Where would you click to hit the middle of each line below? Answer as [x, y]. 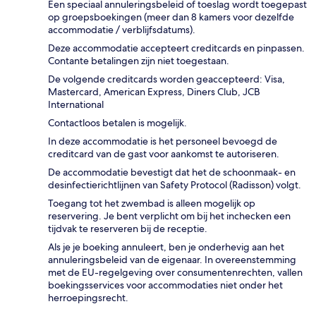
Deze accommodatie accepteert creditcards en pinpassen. [176, 48]
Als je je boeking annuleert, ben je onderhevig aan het [166, 247]
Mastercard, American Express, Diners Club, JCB [154, 91]
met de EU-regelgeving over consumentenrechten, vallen [175, 272]
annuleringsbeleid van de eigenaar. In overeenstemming [172, 259]
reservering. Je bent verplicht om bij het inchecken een [169, 215]
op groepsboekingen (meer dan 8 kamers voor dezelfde [171, 17]
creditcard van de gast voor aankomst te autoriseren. [164, 153]
